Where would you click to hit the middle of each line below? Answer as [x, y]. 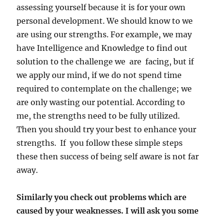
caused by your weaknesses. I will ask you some [108, 210]
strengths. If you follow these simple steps [100, 143]
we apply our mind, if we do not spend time [99, 75]
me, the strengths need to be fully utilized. [98, 116]
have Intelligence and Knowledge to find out [102, 48]
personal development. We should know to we [105, 21]
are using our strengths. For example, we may [104, 34]
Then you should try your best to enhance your [107, 129]
